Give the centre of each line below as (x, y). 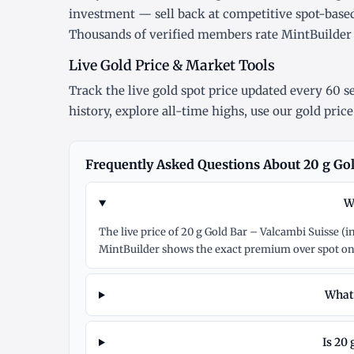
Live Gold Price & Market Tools (172, 66)
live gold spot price (183, 91)
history (89, 111)
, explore (136, 111)
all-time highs (203, 111)
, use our (270, 111)
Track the (98, 91)
